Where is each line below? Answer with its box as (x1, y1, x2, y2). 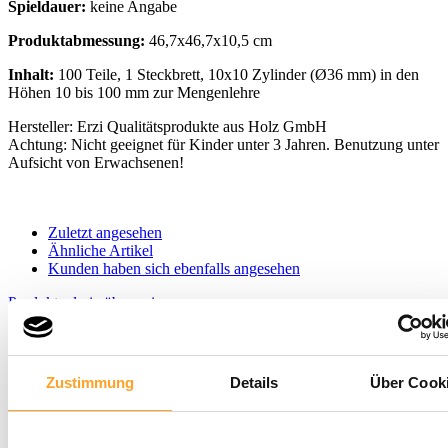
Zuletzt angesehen (48, 223, 162, 241)
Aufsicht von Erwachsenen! (8, 153, 184, 171)
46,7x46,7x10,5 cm (149, 31, 272, 49)
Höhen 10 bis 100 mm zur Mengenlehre (8, 83, 260, 101)
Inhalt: (8, 65, 58, 83)
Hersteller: (8, 117, 77, 135)
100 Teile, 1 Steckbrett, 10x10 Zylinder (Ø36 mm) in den (58, 65, 419, 83)
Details (229, 373, 279, 391)
